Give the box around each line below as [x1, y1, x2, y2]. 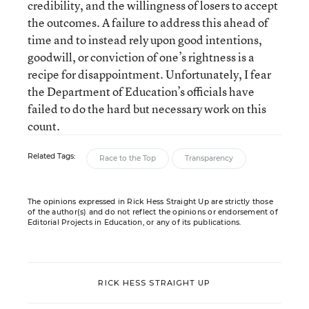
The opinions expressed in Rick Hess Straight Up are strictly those [28, 197, 273, 206]
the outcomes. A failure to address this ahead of [28, 14, 268, 30]
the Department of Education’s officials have [28, 83, 255, 99]
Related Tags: [28, 152, 75, 161]
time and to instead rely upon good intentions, [28, 32, 262, 48]
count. [28, 118, 60, 134]
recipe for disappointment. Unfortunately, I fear [28, 66, 271, 82]
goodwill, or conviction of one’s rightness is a [28, 49, 255, 65]
